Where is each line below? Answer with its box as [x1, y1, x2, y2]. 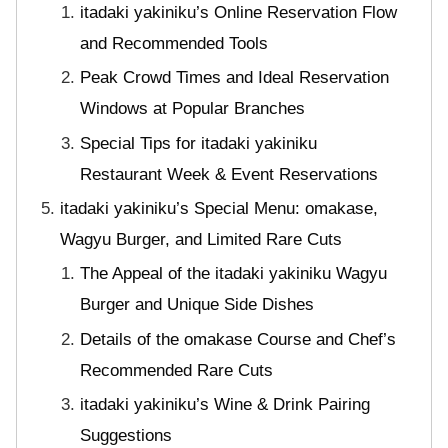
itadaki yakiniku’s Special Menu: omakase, [59, 198, 378, 218]
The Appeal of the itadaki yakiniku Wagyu [80, 264, 388, 284]
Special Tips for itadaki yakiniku [80, 133, 318, 153]
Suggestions [80, 426, 173, 446]
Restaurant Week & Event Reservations [80, 164, 379, 184]
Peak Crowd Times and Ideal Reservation [80, 68, 390, 88]
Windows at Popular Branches [80, 99, 306, 119]
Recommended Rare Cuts [80, 360, 274, 380]
